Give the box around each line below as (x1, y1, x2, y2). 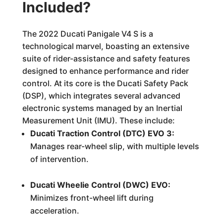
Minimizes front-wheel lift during (30, 193, 154, 203)
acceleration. (30, 206, 79, 216)
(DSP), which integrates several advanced (22, 91, 180, 101)
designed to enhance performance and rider (22, 66, 189, 76)
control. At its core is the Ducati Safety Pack (22, 78, 188, 88)
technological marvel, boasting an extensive (22, 41, 189, 51)
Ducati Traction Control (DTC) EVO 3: (30, 128, 174, 138)
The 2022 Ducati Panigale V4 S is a (22, 29, 153, 39)
